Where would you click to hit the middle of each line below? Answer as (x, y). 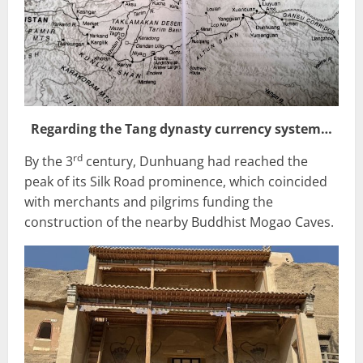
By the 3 (49, 162)
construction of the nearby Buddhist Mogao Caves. (179, 222)
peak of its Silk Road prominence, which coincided (176, 182)
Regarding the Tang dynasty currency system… (181, 129)
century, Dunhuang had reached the (195, 162)
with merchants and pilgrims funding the (149, 202)
